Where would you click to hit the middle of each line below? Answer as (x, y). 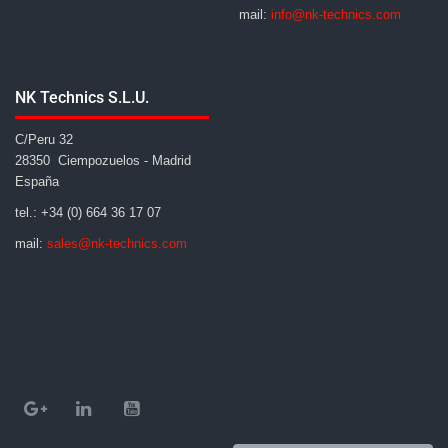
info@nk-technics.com (336, 14)
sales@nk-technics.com (117, 243)
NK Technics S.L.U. (82, 97)
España (37, 181)
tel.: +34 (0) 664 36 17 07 (88, 212)
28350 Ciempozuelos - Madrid (103, 160)
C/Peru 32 (44, 139)
